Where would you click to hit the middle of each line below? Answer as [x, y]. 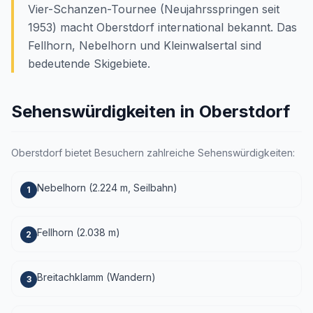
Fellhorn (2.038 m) [79, 232]
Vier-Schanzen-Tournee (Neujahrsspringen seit [154, 9]
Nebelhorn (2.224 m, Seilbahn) [107, 188]
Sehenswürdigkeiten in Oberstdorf [151, 111]
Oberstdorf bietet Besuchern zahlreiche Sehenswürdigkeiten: [153, 153]
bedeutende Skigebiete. [89, 64]
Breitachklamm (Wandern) [96, 277]
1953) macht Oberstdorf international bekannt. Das [162, 27]
